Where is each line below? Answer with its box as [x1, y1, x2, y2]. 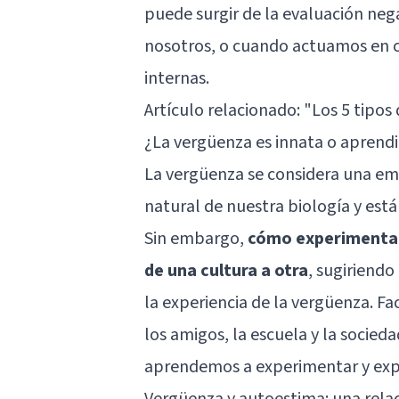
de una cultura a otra [144, 257, 308, 283]
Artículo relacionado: [144, 97, 304, 123]
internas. [144, 65, 209, 91]
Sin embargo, [144, 225, 248, 251]
